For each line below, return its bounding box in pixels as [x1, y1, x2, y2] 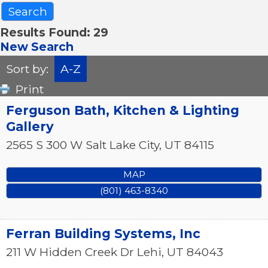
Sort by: [6, 61, 48, 76]
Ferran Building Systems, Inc [6, 226, 200, 241]
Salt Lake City [86, 137, 159, 152]
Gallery [6, 118, 54, 134]
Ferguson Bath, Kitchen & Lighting [6, 102, 239, 118]
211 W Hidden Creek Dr [6, 244, 134, 259]
